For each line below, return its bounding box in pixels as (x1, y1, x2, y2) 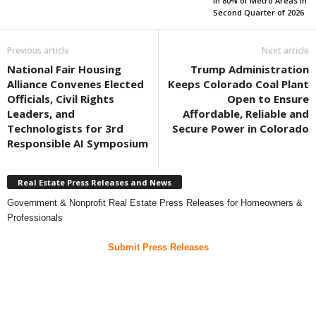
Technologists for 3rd (7, 121, 123, 136)
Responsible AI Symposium (7, 136, 148, 151)
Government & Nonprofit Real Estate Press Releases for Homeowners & (7, 197, 303, 208)
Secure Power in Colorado (172, 121, 309, 136)
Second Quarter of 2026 (212, 7, 304, 18)
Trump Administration (190, 62, 309, 77)
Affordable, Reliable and (183, 107, 309, 121)
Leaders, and (7, 107, 75, 121)
